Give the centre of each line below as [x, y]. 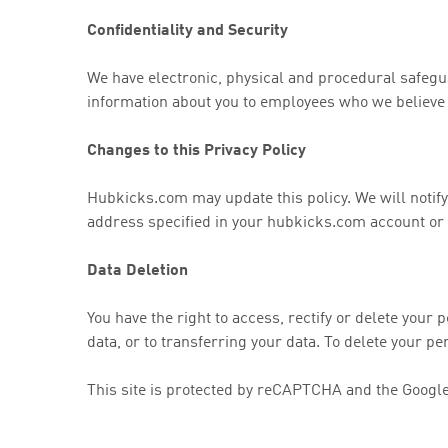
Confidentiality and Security [187, 31]
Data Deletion [137, 271]
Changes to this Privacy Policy [196, 151]
